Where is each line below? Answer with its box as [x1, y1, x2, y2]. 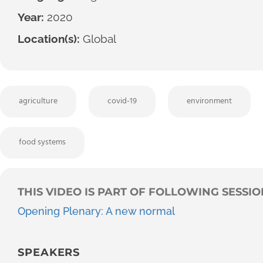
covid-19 [107, 94, 137, 108]
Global [80, 32, 116, 45]
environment [187, 94, 232, 108]
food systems [19, 135, 66, 149]
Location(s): [18, 32, 80, 45]
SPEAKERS [18, 245, 80, 259]
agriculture [19, 94, 58, 108]
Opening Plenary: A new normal [18, 204, 175, 217]
